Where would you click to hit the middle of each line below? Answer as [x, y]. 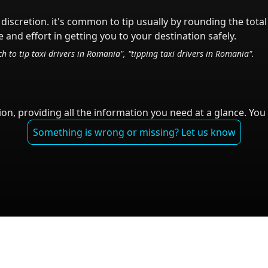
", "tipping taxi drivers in [168, 54]
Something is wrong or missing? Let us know [134, 132]
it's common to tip [93, 22]
